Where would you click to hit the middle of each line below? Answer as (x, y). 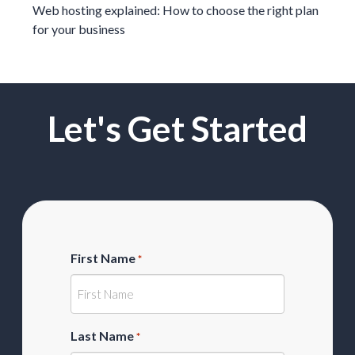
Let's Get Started (177, 128)
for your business (79, 29)
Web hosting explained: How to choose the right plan (176, 10)
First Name (103, 258)
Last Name (102, 335)
